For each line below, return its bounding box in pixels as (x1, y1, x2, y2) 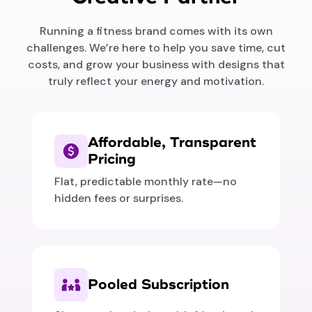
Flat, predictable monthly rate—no (54, 174, 237, 189)
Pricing (88, 150, 136, 169)
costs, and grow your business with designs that (27, 57, 285, 72)
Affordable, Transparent (88, 134, 257, 152)
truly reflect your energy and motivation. (48, 74, 264, 89)
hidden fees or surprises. (54, 191, 184, 206)
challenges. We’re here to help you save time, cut (26, 40, 286, 56)
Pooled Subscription (88, 276, 230, 294)
